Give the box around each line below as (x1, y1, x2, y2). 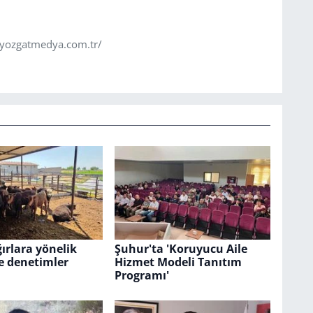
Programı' (114, 268, 169, 284)
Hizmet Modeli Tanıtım (114, 254, 242, 270)
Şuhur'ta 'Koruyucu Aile (114, 241, 247, 257)
